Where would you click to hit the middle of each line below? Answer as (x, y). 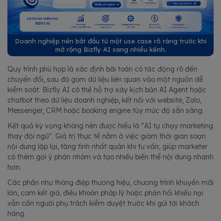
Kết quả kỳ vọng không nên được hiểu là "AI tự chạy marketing (110, 126)
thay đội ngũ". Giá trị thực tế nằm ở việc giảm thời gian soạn (107, 136)
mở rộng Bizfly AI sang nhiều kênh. (110, 50)
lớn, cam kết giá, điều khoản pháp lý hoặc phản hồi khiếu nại (105, 193)
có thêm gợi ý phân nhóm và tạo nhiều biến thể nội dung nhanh (110, 157)
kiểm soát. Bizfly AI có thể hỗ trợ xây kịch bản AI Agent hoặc (107, 90)
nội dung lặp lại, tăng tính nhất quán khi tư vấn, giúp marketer (108, 147)
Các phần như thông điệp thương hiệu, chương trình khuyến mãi (110, 183)
